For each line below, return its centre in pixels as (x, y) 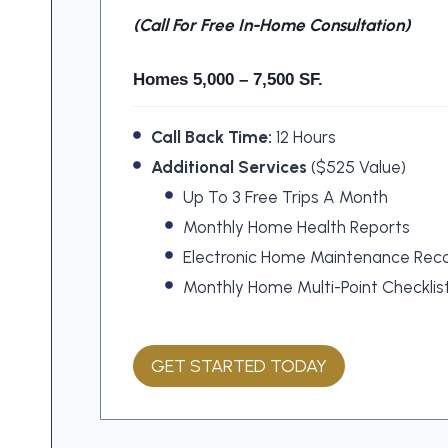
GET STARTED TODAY (239, 366)
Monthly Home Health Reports (296, 227)
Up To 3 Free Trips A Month (285, 197)
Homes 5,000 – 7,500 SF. (228, 79)
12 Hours (304, 137)
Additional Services (229, 167)
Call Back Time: (211, 137)
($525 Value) (356, 167)
